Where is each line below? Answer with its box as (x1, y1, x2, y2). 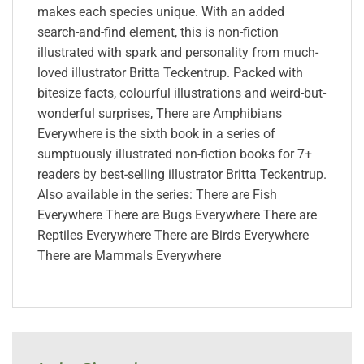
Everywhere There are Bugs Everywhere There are (37, 207, 317, 223)
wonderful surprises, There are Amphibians (37, 106, 282, 122)
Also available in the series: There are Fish (37, 187, 277, 203)
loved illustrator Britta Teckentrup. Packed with (37, 65, 303, 81)
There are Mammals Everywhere (37, 248, 221, 264)
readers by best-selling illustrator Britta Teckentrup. (37, 167, 327, 183)
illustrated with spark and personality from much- (37, 45, 318, 61)
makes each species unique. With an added (37, 4, 284, 20)
